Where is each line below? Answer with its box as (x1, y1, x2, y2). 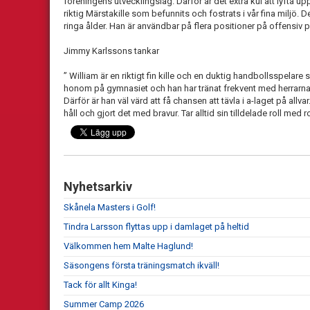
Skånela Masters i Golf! (64, 201, 156, 212)
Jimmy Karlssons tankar (64, 45, 161, 56)
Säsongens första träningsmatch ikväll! (64, 259, 219, 271)
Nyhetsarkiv (64, 179, 132, 194)
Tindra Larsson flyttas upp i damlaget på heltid (64, 221, 249, 232)
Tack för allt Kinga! (64, 279, 137, 290)
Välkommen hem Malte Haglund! (64, 240, 193, 251)
